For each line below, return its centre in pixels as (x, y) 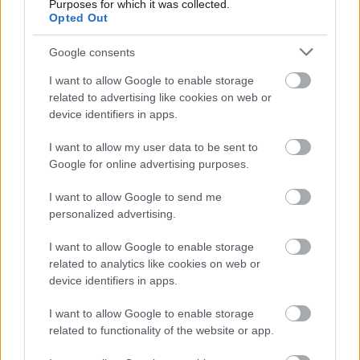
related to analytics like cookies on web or (155, 264)
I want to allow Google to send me (135, 197)
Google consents (92, 52)
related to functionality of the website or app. (162, 330)
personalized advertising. (112, 214)
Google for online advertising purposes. (149, 164)
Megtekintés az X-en (107, 133)
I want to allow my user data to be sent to (153, 147)
